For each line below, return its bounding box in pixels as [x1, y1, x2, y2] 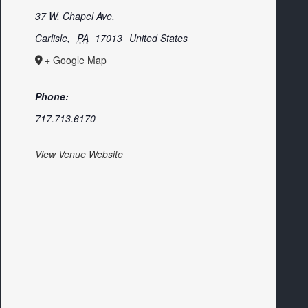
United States [129, 31, 188, 45]
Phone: [35, 89, 69, 103]
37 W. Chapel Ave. [35, 9, 115, 23]
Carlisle [35, 31, 67, 45]
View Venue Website [35, 147, 123, 161]
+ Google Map [45, 53, 107, 67]
